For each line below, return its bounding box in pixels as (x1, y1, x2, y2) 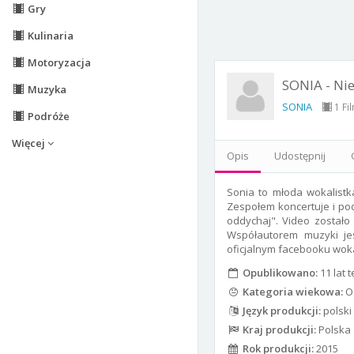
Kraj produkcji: (239, 322, 316, 337)
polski (320, 303, 352, 318)
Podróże (24, 109, 70, 123)
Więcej (12, 136, 47, 150)
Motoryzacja (24, 55, 91, 70)
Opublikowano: (239, 265, 318, 281)
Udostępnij (274, 149, 326, 164)
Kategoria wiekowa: (239, 284, 343, 299)
